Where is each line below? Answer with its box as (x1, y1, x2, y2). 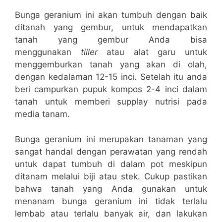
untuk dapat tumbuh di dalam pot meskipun (15, 159, 207, 169)
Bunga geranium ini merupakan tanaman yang (15, 134, 207, 144)
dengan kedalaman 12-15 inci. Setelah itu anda (15, 72, 207, 82)
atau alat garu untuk (97, 47, 208, 57)
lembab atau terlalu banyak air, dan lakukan (15, 208, 207, 219)
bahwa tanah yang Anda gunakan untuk (15, 183, 207, 194)
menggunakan (15, 47, 81, 57)
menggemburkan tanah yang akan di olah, (15, 59, 207, 70)
